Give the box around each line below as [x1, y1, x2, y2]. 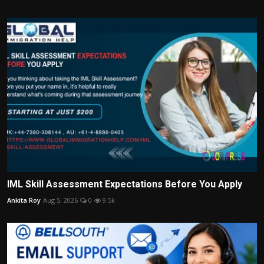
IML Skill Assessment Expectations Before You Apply [7, 179, 242, 190]
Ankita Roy [7, 196, 41, 205]
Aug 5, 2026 [43, 196, 78, 205]
